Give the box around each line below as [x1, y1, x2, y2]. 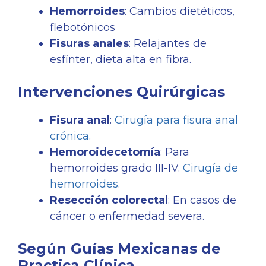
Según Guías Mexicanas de [18, 240, 221, 258]
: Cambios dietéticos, [125, 5, 235, 18]
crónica [50, 129, 89, 143]
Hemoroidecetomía [50, 145, 160, 159]
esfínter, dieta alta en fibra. [50, 53, 191, 66]
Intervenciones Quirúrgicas [18, 83, 225, 101]
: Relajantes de [129, 37, 207, 50]
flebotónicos [50, 21, 115, 34]
